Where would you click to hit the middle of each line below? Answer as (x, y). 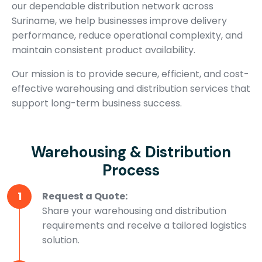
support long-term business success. (97, 103)
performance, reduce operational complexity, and (127, 35)
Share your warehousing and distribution (134, 211)
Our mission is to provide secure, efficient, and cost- (130, 74)
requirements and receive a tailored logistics (144, 225)
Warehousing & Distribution (131, 152)
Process (131, 170)
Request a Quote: (85, 196)
